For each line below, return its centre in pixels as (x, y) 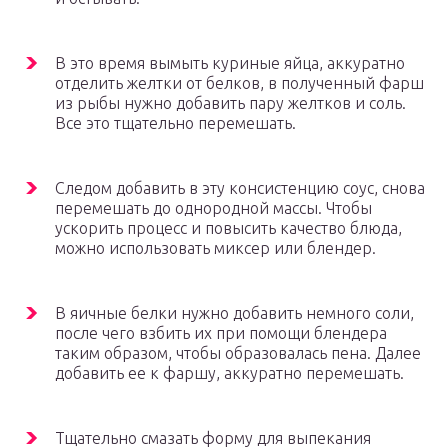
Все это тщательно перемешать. (175, 123)
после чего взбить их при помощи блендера (221, 333)
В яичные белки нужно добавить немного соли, (234, 313)
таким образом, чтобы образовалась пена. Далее (238, 353)
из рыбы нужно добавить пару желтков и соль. (230, 103)
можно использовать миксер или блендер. (215, 248)
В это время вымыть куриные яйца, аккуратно (230, 63)
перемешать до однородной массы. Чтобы (213, 208)
